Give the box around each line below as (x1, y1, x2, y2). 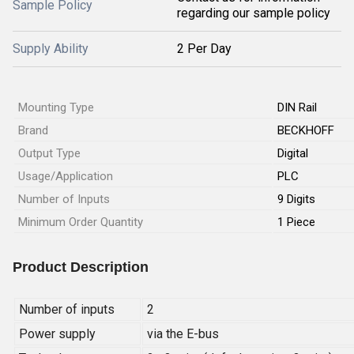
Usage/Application (18, 169, 113, 183)
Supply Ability (13, 41, 88, 56)
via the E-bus (147, 326, 219, 341)
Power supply (19, 326, 96, 341)
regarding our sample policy (177, 6, 330, 21)
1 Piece (277, 215, 315, 229)
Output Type (18, 146, 81, 160)
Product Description (13, 259, 149, 275)
